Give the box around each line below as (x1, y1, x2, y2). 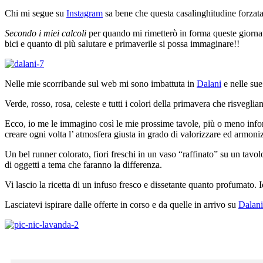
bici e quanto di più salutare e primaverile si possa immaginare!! (5, 38, 240, 49)
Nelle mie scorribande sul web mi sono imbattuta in (5, 78, 197, 89)
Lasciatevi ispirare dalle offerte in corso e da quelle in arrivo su (5, 199, 238, 210)
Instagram (66, 8, 103, 18)
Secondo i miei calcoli (5, 28, 86, 38)
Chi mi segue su (5, 8, 66, 18)
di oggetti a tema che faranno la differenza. (5, 159, 162, 170)
